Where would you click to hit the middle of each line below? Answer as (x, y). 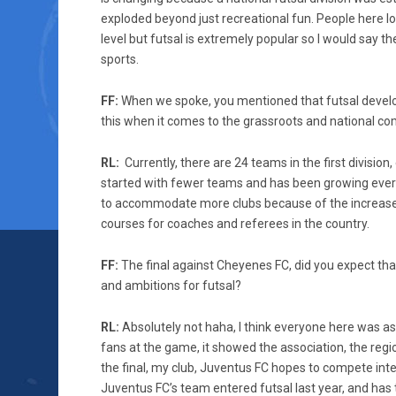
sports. (120, 59)
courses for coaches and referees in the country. (235, 224)
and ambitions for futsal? (171, 286)
